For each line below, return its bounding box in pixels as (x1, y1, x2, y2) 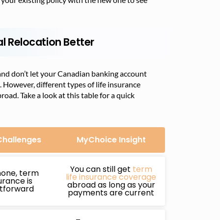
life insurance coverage (66, 171, 156, 183)
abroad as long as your (67, 179, 155, 191)
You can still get (70, 164, 133, 175)
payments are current (68, 187, 154, 198)
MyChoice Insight (76, 134, 146, 145)
